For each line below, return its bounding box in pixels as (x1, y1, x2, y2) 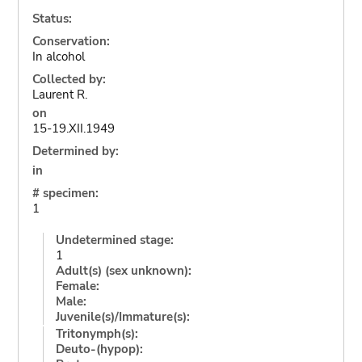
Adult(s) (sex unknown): (55, 262, 192, 279)
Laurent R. (32, 86, 87, 103)
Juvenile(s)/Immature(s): (55, 308, 190, 325)
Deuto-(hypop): (55, 340, 143, 357)
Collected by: (32, 70, 106, 87)
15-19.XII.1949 (32, 120, 115, 137)
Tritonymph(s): (55, 325, 138, 342)
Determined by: (32, 143, 119, 159)
